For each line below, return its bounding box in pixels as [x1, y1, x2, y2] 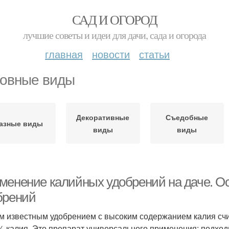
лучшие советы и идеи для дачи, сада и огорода [23, 28, 206, 42]
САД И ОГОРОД [72, 11, 157, 28]
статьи [139, 47, 170, 61]
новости [92, 47, 130, 61]
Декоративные [76, 112, 130, 122]
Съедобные [166, 112, 209, 122]
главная [45, 47, 83, 61]
